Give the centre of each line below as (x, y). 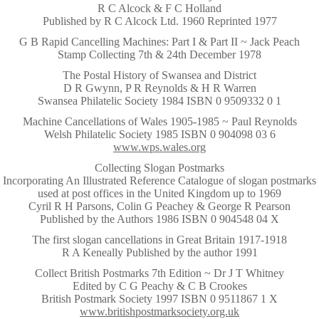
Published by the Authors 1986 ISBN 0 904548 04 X (159, 219)
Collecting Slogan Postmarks (159, 168)
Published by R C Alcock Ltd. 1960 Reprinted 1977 (159, 21)
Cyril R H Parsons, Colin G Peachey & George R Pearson (159, 206)
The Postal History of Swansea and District (159, 75)
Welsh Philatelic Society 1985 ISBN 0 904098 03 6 (159, 134)
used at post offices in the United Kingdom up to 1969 (159, 193)
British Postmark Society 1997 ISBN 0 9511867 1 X (159, 299)
